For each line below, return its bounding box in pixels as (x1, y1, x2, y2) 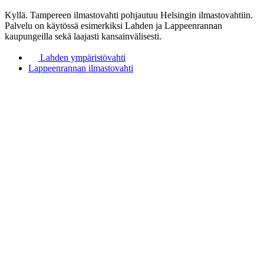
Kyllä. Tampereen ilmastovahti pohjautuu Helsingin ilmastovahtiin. (5, 9, 253, 20)
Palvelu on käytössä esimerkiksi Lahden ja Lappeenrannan (5, 20, 222, 31)
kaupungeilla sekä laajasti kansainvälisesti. (5, 31, 161, 41)
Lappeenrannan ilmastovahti (28, 62, 133, 73)
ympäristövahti (68, 52, 126, 62)
